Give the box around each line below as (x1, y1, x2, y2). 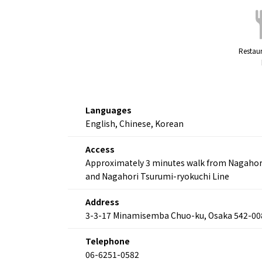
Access (85, 143, 115, 155)
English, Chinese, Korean (85, 117, 184, 129)
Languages (85, 104, 132, 116)
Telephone (85, 235, 130, 247)
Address (85, 195, 119, 208)
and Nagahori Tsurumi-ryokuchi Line (85, 170, 229, 182)
